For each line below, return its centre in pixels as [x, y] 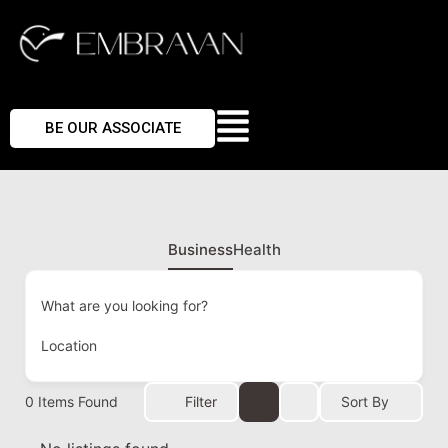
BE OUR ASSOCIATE [112, 128]
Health [256, 249]
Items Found [76, 402]
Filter [201, 402]
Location [69, 345]
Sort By [365, 402]
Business [200, 249]
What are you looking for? [124, 305]
